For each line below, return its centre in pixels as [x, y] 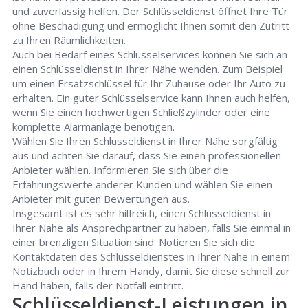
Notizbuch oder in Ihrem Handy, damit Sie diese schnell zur [152, 271]
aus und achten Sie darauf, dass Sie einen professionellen [147, 156]
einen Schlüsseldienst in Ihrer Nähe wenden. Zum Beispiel [148, 69]
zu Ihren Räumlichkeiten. [69, 40]
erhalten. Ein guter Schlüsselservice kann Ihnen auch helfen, [152, 98]
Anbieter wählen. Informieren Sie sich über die [121, 170]
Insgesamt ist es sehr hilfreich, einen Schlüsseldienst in [142, 213]
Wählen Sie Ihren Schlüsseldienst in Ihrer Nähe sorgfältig [145, 141]
